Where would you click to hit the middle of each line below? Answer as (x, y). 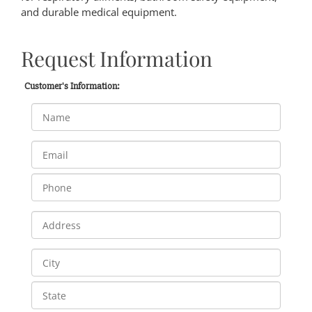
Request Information (117, 59)
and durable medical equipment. (99, 12)
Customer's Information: (72, 86)
